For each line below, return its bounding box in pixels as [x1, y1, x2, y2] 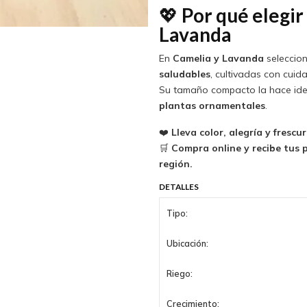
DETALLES [158, 181, 199, 192]
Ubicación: [167, 237, 209, 249]
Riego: [167, 267, 193, 279]
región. [158, 158, 193, 171]
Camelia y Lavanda [172, 52, 264, 65]
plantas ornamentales [158, 99, 265, 112]
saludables [158, 68, 210, 81]
